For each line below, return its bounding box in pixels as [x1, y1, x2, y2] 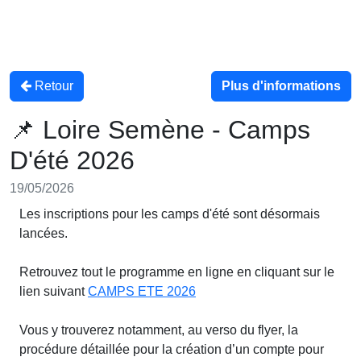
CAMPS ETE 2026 [88, 284, 196, 298]
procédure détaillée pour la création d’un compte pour [19, 342, 324, 356]
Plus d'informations [222, 79, 341, 93]
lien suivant [19, 284, 88, 298]
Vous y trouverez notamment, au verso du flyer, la [19, 323, 298, 337]
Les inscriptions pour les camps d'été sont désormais [19, 207, 320, 221]
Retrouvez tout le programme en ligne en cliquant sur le [19, 265, 334, 279]
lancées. [19, 226, 68, 240]
